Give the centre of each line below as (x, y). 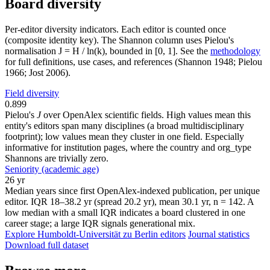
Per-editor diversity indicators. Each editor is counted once (115, 30)
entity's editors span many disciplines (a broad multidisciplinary (124, 126)
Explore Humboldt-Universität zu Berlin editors (95, 234)
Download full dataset (47, 245)
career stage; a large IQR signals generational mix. (100, 224)
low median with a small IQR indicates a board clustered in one (125, 213)
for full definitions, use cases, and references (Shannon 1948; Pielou (133, 62)
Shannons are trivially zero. (57, 159)
